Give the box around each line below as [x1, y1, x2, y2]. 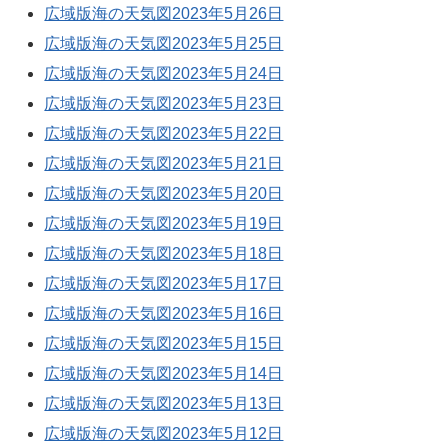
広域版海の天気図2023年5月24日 [44, 64, 284, 82]
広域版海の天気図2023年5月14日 [44, 364, 284, 382]
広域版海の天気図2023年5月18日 [44, 244, 284, 262]
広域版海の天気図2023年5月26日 [44, 4, 284, 22]
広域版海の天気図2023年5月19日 [44, 214, 284, 232]
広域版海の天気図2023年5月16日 [44, 304, 284, 322]
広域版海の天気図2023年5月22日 [44, 124, 284, 142]
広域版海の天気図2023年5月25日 [44, 34, 284, 52]
